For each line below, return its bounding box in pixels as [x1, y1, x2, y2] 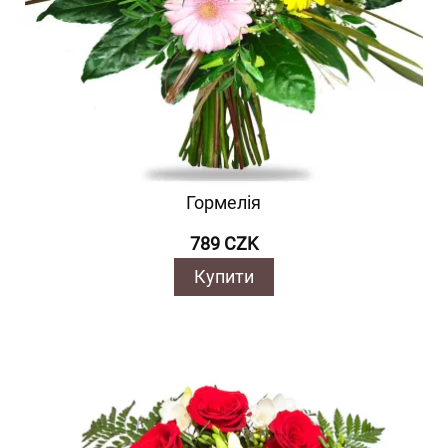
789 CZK [189, 233, 258, 254]
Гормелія [186, 192, 262, 213]
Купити [193, 266, 254, 287]
